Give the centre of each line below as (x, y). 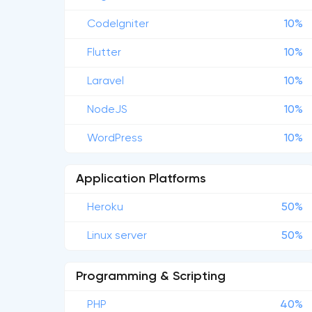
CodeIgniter (118, 24)
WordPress (115, 139)
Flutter (104, 53)
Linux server (117, 236)
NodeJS (107, 110)
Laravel (106, 81)
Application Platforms (141, 179)
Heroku (105, 208)
